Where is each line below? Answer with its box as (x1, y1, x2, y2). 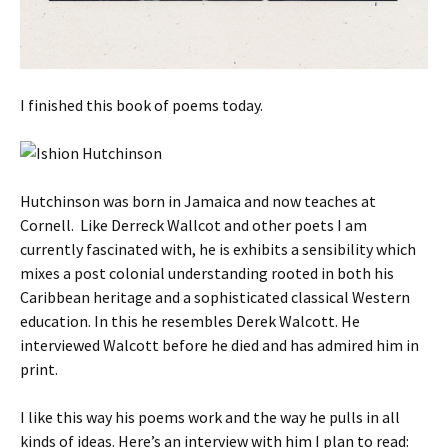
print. (20, 359, 58, 380)
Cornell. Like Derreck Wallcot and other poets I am (20, 215, 367, 236)
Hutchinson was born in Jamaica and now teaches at (20, 191, 376, 212)
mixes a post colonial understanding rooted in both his (20, 263, 394, 284)
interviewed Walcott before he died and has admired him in (20, 335, 419, 356)
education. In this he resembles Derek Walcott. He (20, 311, 360, 332)
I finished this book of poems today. (20, 95, 263, 116)
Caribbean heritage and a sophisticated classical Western (20, 287, 410, 308)
